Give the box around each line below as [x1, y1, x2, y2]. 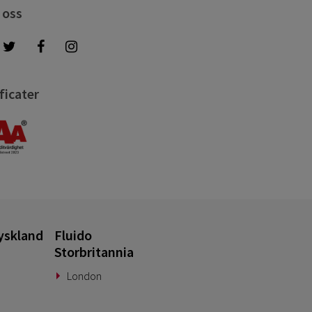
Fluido [54, 226, 93, 244]
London [66, 269, 102, 283]
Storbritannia [54, 242, 134, 260]
